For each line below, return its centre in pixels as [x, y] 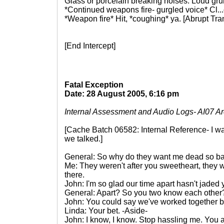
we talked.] [83, 139]
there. [74, 175]
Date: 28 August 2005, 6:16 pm [122, 94]
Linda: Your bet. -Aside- [106, 211]
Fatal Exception [94, 85]
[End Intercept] [90, 46]
